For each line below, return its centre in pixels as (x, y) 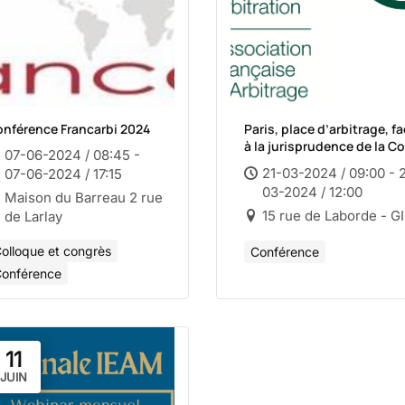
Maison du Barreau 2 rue (84, 198)
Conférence (285, 252)
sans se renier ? (292, 180)
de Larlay (33, 217)
